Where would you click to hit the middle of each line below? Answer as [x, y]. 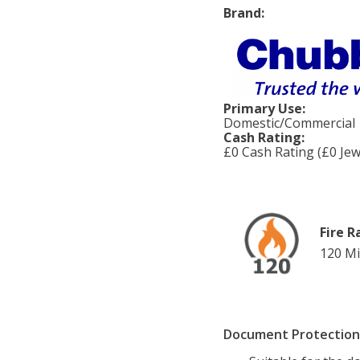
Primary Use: [264, 109]
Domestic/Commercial [289, 123]
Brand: [244, 13]
